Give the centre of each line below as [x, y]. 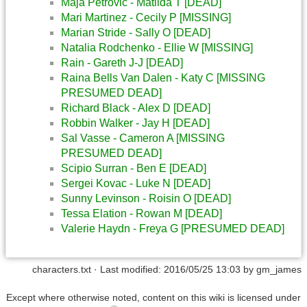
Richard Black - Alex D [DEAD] [136, 108]
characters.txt [62, 269]
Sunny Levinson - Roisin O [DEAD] [146, 198]
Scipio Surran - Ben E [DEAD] [134, 168]
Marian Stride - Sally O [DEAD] [136, 32]
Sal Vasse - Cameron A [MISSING [143, 138]
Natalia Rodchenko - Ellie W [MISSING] [157, 47]
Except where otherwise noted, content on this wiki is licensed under [153, 298]
